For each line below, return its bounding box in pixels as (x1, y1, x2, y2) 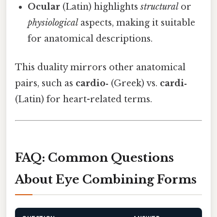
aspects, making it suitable (78, 17, 196, 28)
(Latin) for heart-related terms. (15, 94, 152, 105)
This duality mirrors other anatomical (15, 62, 186, 73)
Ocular (28, 1, 61, 12)
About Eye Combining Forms (15, 172, 197, 187)
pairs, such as (15, 78, 76, 89)
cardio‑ (76, 78, 108, 89)
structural (140, 1, 179, 12)
